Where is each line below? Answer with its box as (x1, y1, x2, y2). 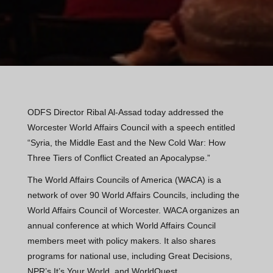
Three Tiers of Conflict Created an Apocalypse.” (27, 152, 210, 163)
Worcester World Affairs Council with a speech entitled (27, 122, 235, 132)
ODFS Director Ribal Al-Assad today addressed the (27, 107, 224, 117)
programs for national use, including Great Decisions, (27, 251, 232, 261)
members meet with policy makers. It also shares (27, 236, 216, 246)
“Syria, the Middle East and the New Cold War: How (27, 137, 225, 147)
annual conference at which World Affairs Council (27, 221, 216, 231)
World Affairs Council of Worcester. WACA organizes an (27, 205, 239, 216)
